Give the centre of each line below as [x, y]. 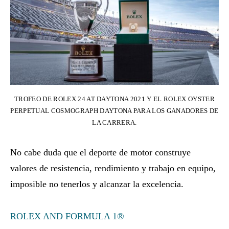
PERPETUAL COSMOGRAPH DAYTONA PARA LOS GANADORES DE [114, 110]
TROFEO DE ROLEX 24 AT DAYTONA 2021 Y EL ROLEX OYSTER [114, 99]
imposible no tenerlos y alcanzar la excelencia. [97, 184]
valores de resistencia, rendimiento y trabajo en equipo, [113, 168]
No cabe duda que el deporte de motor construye [100, 152]
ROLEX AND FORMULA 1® [67, 216]
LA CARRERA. [114, 122]
